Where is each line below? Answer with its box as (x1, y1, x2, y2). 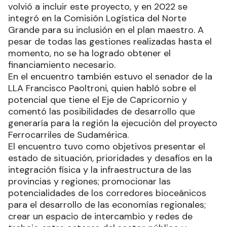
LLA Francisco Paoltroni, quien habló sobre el (8, 82, 196, 95)
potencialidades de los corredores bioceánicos (8, 187, 206, 200)
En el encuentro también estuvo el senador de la (8, 70, 212, 83)
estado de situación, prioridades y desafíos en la (8, 152, 212, 165)
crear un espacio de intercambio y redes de (8, 210, 193, 223)
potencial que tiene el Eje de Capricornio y (8, 94, 187, 106)
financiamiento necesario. (8, 59, 118, 71)
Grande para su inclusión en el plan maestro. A (8, 24, 204, 36)
